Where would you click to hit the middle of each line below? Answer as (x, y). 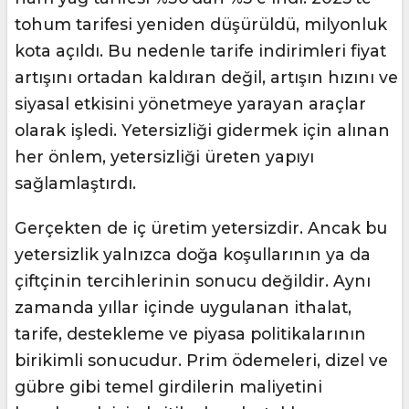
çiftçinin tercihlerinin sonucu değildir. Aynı (193, 281)
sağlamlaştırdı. (75, 184)
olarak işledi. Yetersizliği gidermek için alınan (202, 131)
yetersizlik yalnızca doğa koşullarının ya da (193, 255)
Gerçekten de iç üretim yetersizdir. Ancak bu (201, 228)
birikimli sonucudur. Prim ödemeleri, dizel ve (201, 361)
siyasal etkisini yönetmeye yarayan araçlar (190, 104)
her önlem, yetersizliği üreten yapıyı (164, 157)
